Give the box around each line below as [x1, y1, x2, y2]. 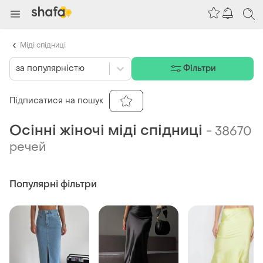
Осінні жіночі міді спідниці [9, 121, 203, 140]
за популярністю [16, 63, 85, 75]
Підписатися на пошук [9, 95, 103, 107]
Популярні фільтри [9, 177, 97, 190]
